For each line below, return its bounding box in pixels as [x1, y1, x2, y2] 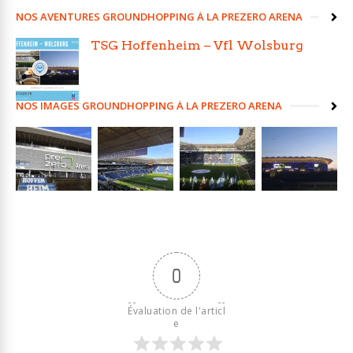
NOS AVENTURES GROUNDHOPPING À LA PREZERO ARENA [16, 9, 303, 24]
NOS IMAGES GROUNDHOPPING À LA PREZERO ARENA [16, 98, 282, 113]
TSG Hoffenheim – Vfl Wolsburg [91, 38, 303, 53]
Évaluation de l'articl [128, 303, 225, 318]
